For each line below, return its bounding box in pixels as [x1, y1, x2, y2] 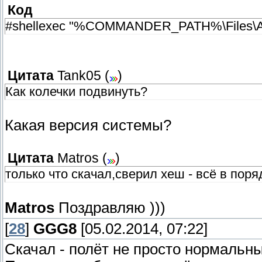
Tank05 [57, 68, 101, 84]
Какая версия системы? [5, 117, 171, 134]
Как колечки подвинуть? [5, 84, 147, 99]
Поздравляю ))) [54, 199, 166, 216]
